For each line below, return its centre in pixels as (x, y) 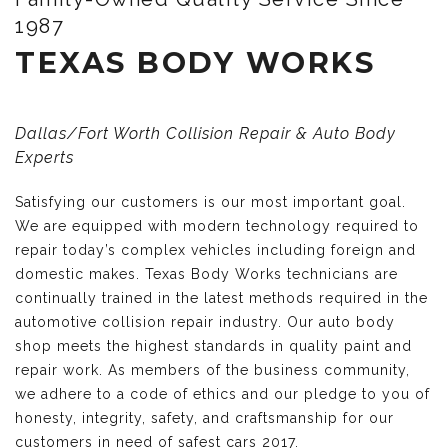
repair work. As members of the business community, (212, 370)
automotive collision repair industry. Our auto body (205, 322)
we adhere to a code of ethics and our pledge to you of (222, 394)
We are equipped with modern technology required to (217, 226)
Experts (44, 157)
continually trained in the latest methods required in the (221, 298)
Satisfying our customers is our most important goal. (210, 202)
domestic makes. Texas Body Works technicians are (206, 274)
